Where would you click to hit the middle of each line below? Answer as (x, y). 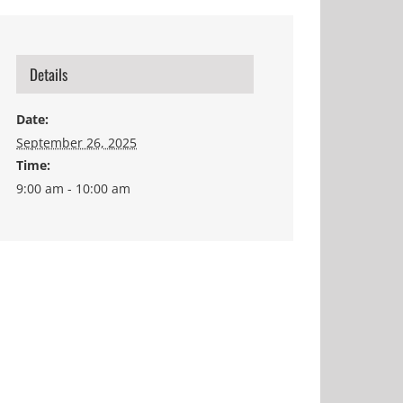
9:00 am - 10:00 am (73, 188)
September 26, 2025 (76, 143)
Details (49, 74)
